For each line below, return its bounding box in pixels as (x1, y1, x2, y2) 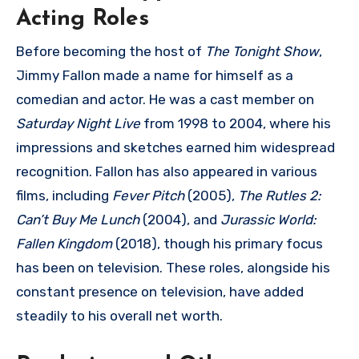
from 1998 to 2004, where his (140, 115, 331, 131)
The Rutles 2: (238, 187, 321, 204)
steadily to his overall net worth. (16, 307, 223, 324)
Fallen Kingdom (16, 235, 112, 252)
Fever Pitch (112, 187, 184, 204)
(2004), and (139, 211, 220, 228)
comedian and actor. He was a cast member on (16, 91, 314, 107)
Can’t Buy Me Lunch (16, 211, 139, 228)
